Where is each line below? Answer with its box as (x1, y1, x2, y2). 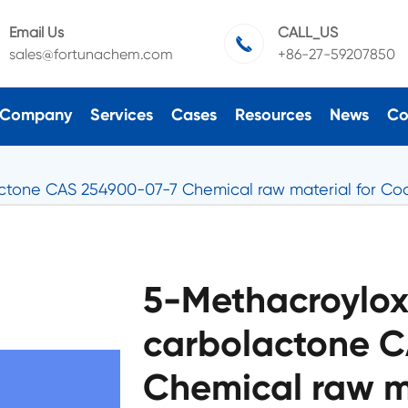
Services (89, 104, 153, 125)
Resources (234, 104, 311, 125)
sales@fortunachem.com (8, 46, 173, 63)
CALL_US (277, 24, 338, 41)
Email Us (8, 24, 64, 41)
